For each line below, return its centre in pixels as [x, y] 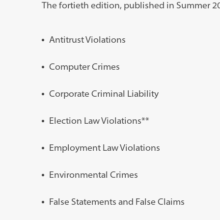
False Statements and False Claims [117, 202]
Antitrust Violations [87, 40]
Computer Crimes [84, 67]
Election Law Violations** [99, 121]
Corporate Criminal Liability [104, 94]
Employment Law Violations [104, 148]
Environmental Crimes [93, 175]
